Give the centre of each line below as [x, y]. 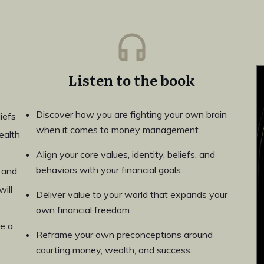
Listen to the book [132, 80]
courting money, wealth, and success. [114, 250]
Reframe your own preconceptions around [124, 235]
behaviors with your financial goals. [109, 170]
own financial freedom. [83, 210]
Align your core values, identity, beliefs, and [125, 154]
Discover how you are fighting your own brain [131, 114]
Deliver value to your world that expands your [131, 194]
